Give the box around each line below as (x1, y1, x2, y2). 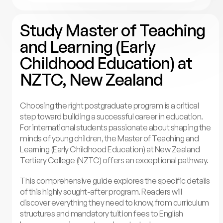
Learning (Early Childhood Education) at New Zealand (20, 144, 200, 155)
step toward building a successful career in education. (20, 111, 203, 122)
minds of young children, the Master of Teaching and (20, 133, 199, 144)
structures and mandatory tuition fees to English (20, 209, 183, 219)
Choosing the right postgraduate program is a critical (20, 101, 199, 111)
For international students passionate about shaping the (20, 122, 211, 133)
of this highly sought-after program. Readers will (20, 187, 182, 197)
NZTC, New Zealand (20, 69, 163, 90)
